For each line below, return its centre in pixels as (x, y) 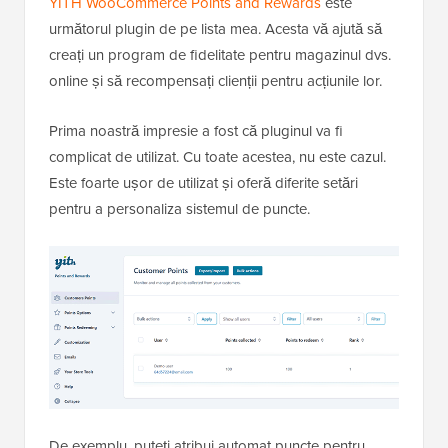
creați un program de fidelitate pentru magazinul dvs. (220, 54)
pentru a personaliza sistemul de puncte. (179, 208)
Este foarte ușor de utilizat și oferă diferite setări (203, 182)
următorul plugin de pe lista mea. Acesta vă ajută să (215, 28)
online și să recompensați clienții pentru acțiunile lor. (215, 80)
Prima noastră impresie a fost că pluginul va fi (196, 130)
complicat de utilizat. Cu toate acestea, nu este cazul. (217, 156)
